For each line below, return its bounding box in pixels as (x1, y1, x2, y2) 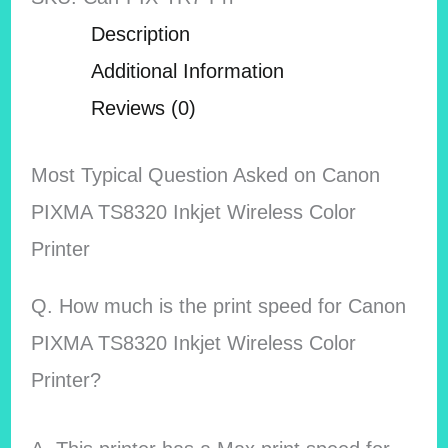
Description (91, 23, 191, 45)
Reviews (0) (91, 97, 197, 119)
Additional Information (91, 60, 285, 82)
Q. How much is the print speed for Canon (30, 295, 406, 318)
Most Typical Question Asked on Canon (30, 164, 380, 187)
